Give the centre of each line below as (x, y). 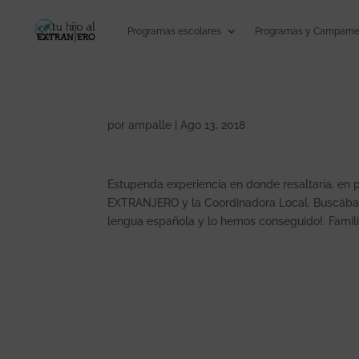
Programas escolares (174, 31)
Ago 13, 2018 (213, 125)
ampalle (150, 125)
